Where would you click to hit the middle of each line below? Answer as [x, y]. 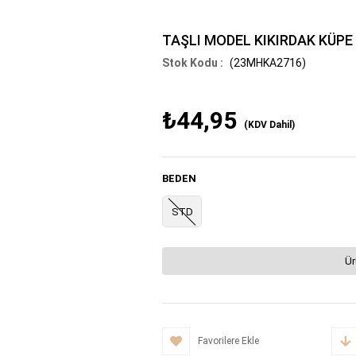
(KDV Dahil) [269, 124]
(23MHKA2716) [267, 62]
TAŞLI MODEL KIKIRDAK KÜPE [257, 40]
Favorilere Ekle [228, 341]
